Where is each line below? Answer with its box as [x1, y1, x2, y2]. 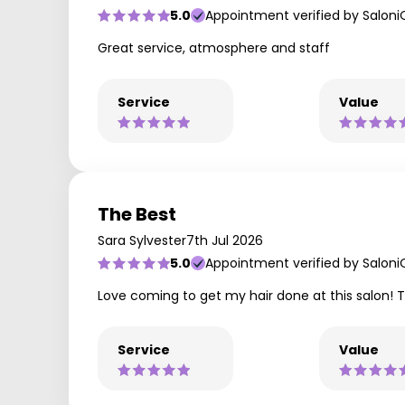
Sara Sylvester [98, 231, 186, 250]
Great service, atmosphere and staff [98, 39, 330, 57]
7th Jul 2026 [186, 231, 263, 250]
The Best [98, 202, 176, 227]
